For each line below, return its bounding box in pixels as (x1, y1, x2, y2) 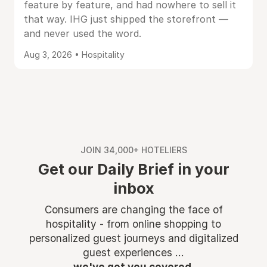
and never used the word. (24, 27, 141, 39)
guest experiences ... (83, 246, 184, 259)
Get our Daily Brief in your (38, 160, 229, 178)
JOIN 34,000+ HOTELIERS (80, 145, 187, 155)
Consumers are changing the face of (44, 203, 223, 216)
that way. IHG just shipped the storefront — (24, 13, 228, 25)
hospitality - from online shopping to (46, 218, 221, 230)
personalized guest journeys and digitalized (29, 232, 238, 244)
